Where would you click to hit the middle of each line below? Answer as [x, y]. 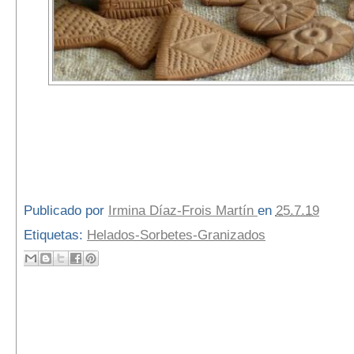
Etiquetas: [55, 235]
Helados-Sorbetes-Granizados [176, 235]
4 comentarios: [77, 322]
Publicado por [66, 211]
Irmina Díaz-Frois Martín [183, 211]
